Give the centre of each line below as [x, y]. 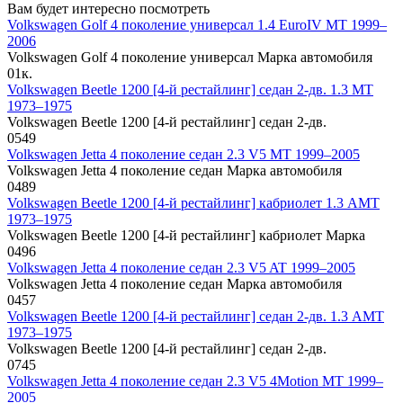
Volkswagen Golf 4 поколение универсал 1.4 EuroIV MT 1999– [197, 25]
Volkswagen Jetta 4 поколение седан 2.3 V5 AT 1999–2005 [181, 268]
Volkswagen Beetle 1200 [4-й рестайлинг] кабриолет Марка [186, 236]
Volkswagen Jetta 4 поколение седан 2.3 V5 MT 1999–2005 [184, 155]
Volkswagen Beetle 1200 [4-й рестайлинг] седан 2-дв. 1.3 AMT [196, 317]
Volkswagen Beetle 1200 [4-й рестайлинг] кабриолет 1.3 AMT [193, 203]
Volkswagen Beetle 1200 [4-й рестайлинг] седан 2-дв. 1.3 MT [190, 90]
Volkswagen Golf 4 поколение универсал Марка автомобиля [190, 58]
